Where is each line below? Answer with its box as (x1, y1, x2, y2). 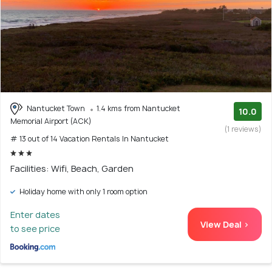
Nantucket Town (25, 103, 87, 114)
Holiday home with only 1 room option (18, 186, 148, 197)
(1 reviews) (225, 123, 262, 134)
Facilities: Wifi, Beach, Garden (10, 163, 134, 175)
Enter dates (10, 209, 60, 221)
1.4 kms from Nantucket (97, 103, 180, 114)
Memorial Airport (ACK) (10, 116, 92, 127)
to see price (10, 223, 60, 235)
